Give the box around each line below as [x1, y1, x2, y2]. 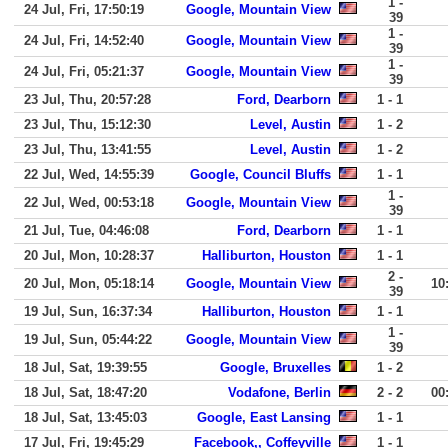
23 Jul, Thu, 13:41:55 [24, 142, 151, 157]
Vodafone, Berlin [228, 385, 331, 400]
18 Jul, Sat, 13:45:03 [24, 410, 147, 425]
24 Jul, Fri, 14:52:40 [24, 33, 144, 48]
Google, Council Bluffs [190, 167, 331, 182]
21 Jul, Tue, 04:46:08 [24, 223, 149, 238]
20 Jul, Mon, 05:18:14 [24, 276, 154, 291]
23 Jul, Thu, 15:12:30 [24, 117, 151, 132]
